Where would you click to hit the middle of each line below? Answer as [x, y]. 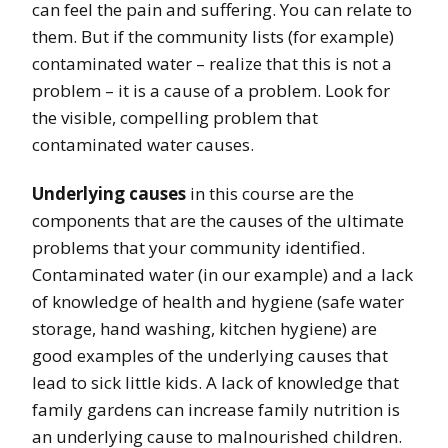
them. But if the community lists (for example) [213, 37]
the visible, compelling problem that [175, 118]
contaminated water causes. [143, 145]
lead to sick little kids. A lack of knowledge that [215, 383]
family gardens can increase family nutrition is [216, 410]
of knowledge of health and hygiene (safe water [218, 302]
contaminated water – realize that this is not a [212, 64]
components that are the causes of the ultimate [218, 221]
